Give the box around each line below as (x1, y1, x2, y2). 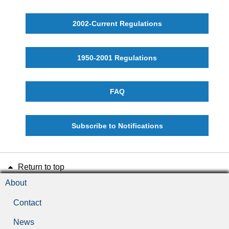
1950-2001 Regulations (77, 53, 157, 62)
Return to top (15, 163, 64, 171)
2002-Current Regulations (72, 19, 162, 28)
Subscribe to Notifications (71, 121, 163, 130)
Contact (13, 198, 41, 207)
